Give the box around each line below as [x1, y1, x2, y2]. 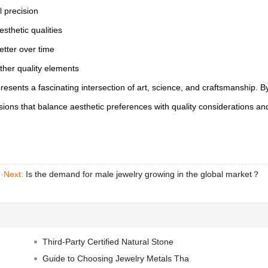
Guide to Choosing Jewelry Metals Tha [42, 254, 189, 263]
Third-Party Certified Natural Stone [42, 237, 173, 246]
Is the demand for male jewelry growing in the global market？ [26, 169, 260, 179]
